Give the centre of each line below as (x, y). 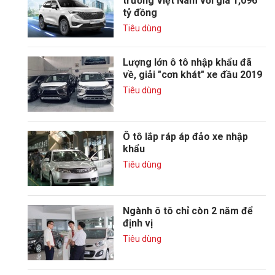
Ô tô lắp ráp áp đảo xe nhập (185, 137)
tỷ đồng (140, 13)
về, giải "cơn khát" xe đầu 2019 (192, 75)
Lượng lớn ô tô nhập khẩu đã (187, 62)
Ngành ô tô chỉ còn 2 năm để (188, 211)
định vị (138, 223)
